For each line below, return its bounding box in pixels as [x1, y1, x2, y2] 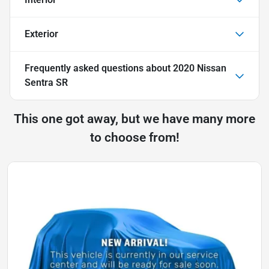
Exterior [25, 28, 58, 40]
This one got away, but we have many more [14, 111, 255, 126]
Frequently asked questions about [25, 62, 173, 74]
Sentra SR [25, 76, 68, 88]
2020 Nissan [173, 62, 226, 74]
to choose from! [89, 130, 180, 145]
